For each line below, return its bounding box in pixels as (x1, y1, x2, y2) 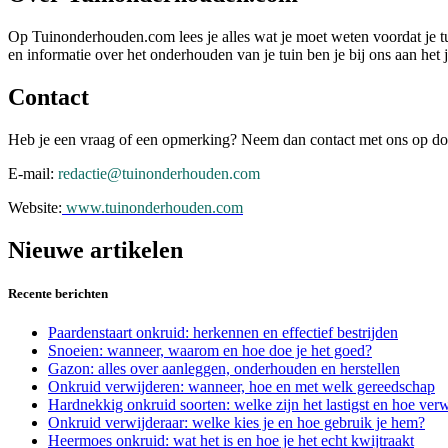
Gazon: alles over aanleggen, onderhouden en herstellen (48, 360, 400, 378)
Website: (8, 199, 62, 217)
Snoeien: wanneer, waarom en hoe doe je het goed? (48, 342, 372, 360)
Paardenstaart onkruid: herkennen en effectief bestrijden (48, 324, 398, 342)
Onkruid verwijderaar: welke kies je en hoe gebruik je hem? (48, 414, 425, 432)
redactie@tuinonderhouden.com (58, 165, 260, 183)
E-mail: (8, 165, 54, 183)
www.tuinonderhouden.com (62, 199, 243, 217)
